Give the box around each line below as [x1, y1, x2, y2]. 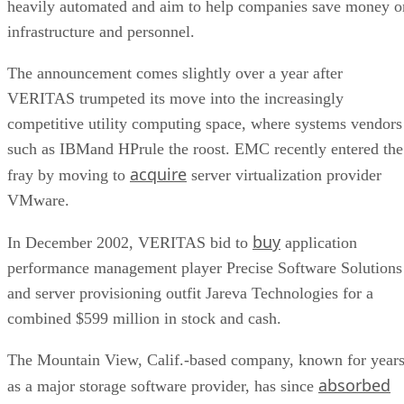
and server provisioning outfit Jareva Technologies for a [7, 283, 373, 302]
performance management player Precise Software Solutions [7, 258, 402, 277]
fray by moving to [7, 165, 130, 184]
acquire [130, 162, 187, 185]
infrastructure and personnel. [7, 22, 195, 41]
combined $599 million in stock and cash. [7, 308, 281, 327]
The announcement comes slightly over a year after [7, 63, 343, 82]
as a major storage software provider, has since [7, 376, 318, 395]
